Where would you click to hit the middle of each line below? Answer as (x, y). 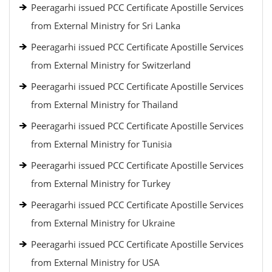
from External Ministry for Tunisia (101, 144)
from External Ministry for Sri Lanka (106, 25)
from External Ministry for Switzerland (111, 65)
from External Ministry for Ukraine (103, 223)
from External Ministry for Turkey (101, 183)
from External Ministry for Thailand (104, 104)
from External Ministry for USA (95, 262)
